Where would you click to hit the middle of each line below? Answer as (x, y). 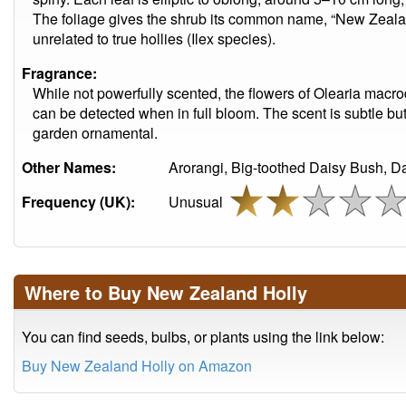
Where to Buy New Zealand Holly (166, 292)
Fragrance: (59, 73)
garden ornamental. (95, 133)
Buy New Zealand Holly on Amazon (137, 366)
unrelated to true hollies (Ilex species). (154, 39)
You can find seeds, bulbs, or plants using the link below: (203, 337)
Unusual (199, 202)
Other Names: (69, 167)
